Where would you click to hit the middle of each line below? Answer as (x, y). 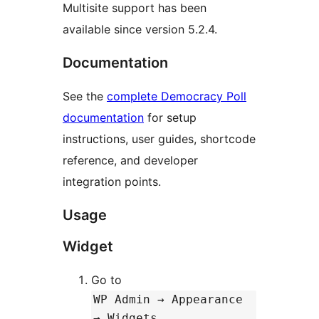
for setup (170, 117)
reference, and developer (130, 160)
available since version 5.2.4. (140, 29)
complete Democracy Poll (177, 96)
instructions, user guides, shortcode (159, 138)
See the (85, 96)
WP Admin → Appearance (168, 299)
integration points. (112, 181)
